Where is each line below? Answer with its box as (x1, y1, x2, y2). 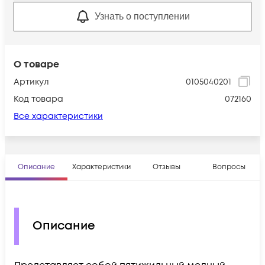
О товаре (14, 57, 59, 71)
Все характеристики (14, 110, 103, 122)
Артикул (14, 76, 49, 88)
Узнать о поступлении (94, 11, 190, 21)
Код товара (14, 93, 63, 105)
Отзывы (153, 161, 180, 172)
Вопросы (212, 161, 245, 172)
